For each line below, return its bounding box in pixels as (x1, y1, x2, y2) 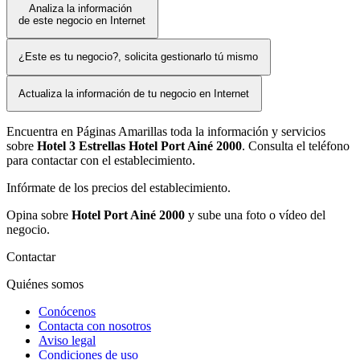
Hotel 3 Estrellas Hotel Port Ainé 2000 (37, 139, 242, 153)
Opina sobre (6, 208, 72, 223)
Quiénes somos (6, 277, 84, 292)
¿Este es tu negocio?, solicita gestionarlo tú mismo (18, 51, 259, 63)
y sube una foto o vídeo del (185, 208, 325, 223)
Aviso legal (39, 333, 96, 348)
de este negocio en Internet (18, 14, 146, 27)
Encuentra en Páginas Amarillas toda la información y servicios (6, 125, 325, 139)
